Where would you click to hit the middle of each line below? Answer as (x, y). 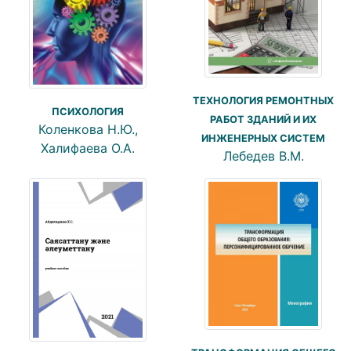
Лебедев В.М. (263, 156)
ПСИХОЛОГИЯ (88, 111)
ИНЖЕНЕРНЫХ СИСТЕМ (263, 138)
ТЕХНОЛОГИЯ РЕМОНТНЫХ (263, 100)
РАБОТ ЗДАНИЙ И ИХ (263, 119)
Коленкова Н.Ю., (88, 129)
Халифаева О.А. (88, 148)
